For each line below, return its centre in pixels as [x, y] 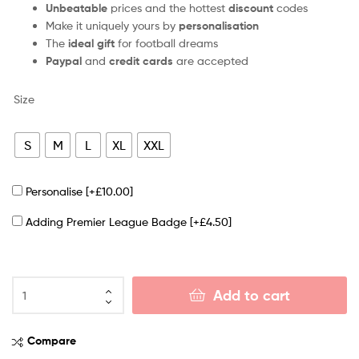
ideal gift [91, 43]
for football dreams [166, 42]
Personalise [56, 192]
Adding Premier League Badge [108, 222]
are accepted [212, 60]
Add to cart [252, 296]
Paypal [64, 61]
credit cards [143, 61]
